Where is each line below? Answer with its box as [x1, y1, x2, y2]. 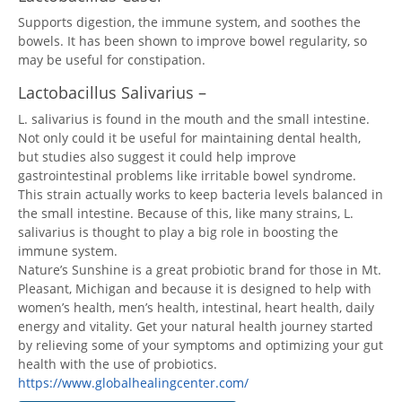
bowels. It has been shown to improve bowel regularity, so [18, 32, 367, 49]
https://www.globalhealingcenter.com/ [18, 374, 249, 391]
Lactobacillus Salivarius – [18, 82, 206, 103]
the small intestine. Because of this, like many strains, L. [18, 205, 354, 222]
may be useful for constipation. [18, 51, 205, 68]
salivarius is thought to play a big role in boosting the [18, 223, 338, 240]
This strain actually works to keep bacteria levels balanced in [18, 186, 383, 203]
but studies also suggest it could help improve [18, 148, 296, 165]
